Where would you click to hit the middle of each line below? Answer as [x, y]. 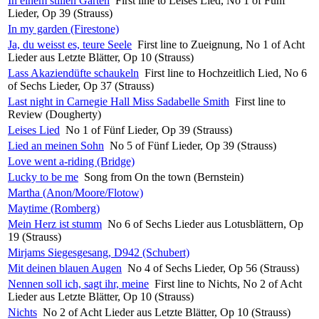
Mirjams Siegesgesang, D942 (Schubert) [99, 252]
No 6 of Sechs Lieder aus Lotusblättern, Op [205, 224]
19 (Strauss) [35, 236]
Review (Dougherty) [54, 114]
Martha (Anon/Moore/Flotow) [75, 192]
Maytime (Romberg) [54, 208]
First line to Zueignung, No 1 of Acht [221, 44]
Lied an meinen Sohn [56, 145]
